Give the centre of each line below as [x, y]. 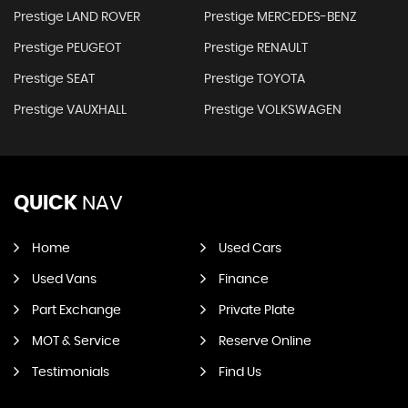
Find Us [240, 373]
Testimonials [71, 373]
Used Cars [250, 249]
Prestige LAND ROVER [77, 18]
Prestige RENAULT [255, 49]
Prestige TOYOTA [254, 80]
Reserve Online [265, 342]
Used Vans [64, 280]
